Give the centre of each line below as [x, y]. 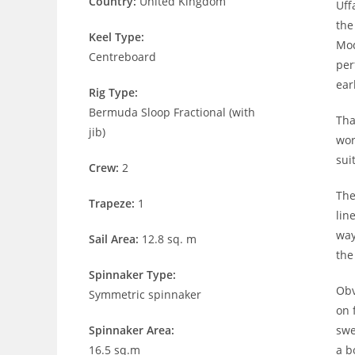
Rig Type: [113, 92]
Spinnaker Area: [132, 330]
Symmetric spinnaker [145, 294]
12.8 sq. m [169, 239]
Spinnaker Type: [132, 275]
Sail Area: [115, 239]
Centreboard [122, 57]
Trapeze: [113, 203]
